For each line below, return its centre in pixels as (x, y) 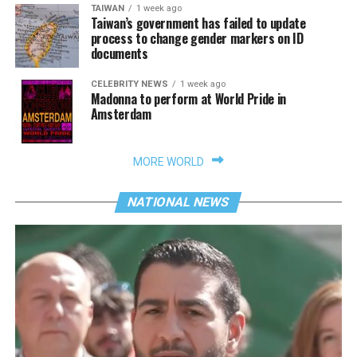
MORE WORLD (169, 161)
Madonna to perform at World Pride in (188, 98)
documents (119, 53)
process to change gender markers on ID (197, 38)
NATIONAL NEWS (179, 202)
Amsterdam (121, 114)
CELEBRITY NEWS (129, 84)
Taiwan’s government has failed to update (198, 23)
